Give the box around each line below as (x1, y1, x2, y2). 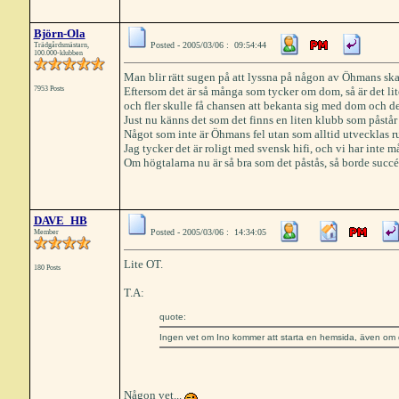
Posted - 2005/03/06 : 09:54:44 (150, 40, 266, 50)
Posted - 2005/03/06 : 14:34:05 (150, 227, 266, 237)
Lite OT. (123, 257, 163, 271)
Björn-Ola (33, 27, 85, 40)
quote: (159, 312, 186, 322)
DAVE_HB (33, 214, 87, 227)
